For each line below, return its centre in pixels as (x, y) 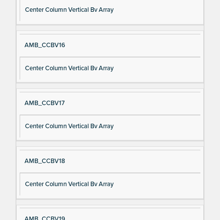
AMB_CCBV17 (44, 103)
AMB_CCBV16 (45, 45)
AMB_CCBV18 (45, 161)
